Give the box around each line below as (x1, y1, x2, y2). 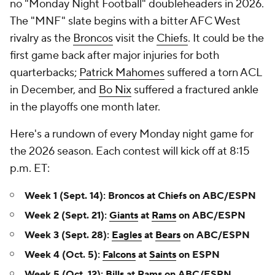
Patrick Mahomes (79, 66, 165, 80)
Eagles (112, 229, 142, 241)
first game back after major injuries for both (10, 48, 219, 63)
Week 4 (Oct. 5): (25, 249, 103, 261)
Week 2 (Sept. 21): (25, 209, 109, 222)
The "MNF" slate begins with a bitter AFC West (10, 14, 241, 28)
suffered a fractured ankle (131, 83, 258, 97)
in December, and (10, 83, 99, 97)
